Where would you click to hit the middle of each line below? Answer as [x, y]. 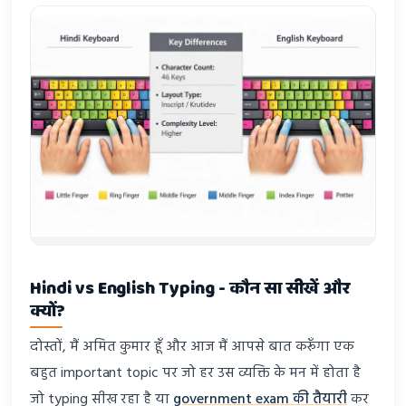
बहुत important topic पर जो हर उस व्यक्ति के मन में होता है [195, 374]
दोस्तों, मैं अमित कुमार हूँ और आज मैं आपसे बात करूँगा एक [193, 348]
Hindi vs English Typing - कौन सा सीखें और [190, 288]
